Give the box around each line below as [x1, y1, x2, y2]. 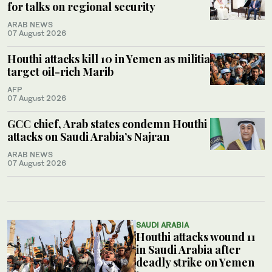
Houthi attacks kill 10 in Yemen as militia [7, 52, 210, 67]
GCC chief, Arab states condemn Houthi [7, 117, 207, 132]
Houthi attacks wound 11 [136, 229, 256, 245]
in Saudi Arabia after [136, 242, 240, 257]
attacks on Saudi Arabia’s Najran [7, 129, 169, 144]
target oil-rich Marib [7, 64, 114, 80]
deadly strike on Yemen [136, 255, 254, 270]
